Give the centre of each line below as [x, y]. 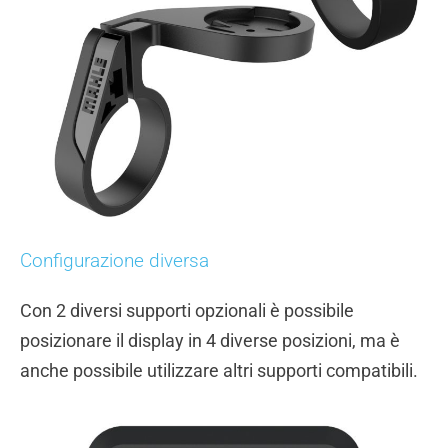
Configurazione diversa [114, 261]
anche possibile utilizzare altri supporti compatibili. [219, 371]
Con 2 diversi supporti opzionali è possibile [187, 311]
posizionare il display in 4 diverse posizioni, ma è [210, 341]
